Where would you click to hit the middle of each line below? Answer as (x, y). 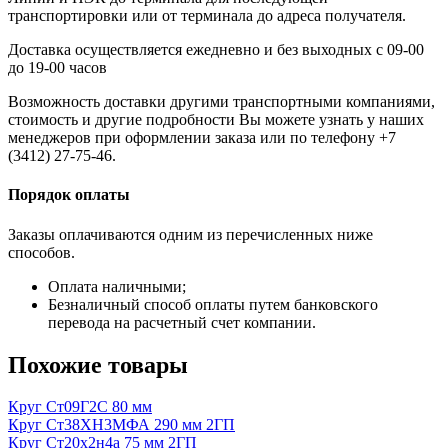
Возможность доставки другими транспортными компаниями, (221, 102)
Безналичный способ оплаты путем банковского (213, 304)
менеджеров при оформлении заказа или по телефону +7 (202, 138)
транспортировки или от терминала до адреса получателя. (207, 16)
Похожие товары (98, 364)
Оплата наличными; (117, 286)
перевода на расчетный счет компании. (182, 322)
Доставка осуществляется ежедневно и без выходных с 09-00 (216, 50)
